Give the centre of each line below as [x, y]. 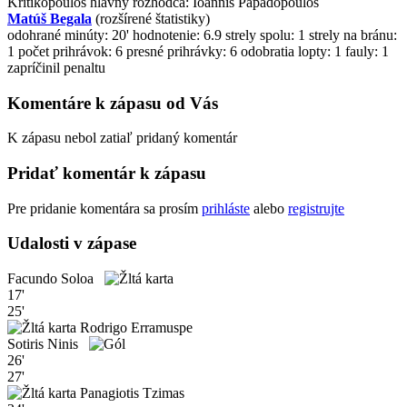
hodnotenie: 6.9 [177, 35]
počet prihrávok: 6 [70, 51]
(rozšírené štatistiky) [151, 18]
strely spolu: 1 [265, 35]
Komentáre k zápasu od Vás [113, 103]
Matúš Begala [50, 18]
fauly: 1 [367, 51]
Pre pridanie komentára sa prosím [104, 208]
